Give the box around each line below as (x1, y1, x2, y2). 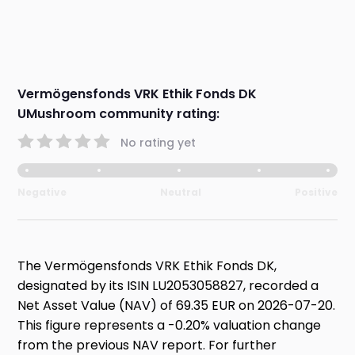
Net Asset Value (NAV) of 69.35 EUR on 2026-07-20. (17, 296, 336, 315)
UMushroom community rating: (17, 105, 220, 124)
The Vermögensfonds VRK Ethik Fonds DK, (17, 257, 277, 276)
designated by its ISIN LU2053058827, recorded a (17, 277, 319, 296)
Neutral (160, 185, 201, 200)
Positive (294, 185, 338, 200)
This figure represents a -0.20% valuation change (17, 316, 322, 335)
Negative (17, 185, 67, 200)
